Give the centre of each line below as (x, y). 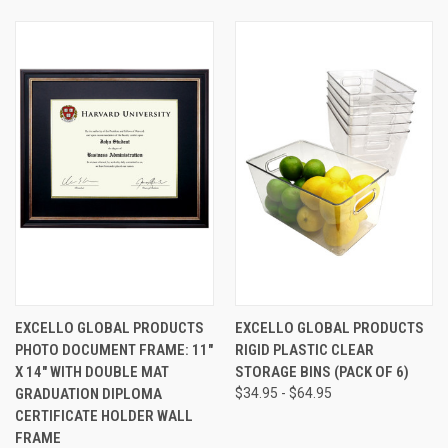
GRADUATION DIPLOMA (88, 393)
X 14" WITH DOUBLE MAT (92, 371)
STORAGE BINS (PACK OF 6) (321, 371)
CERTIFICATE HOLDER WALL (104, 415)
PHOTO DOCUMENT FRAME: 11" (114, 349)
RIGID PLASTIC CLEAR (304, 349)
